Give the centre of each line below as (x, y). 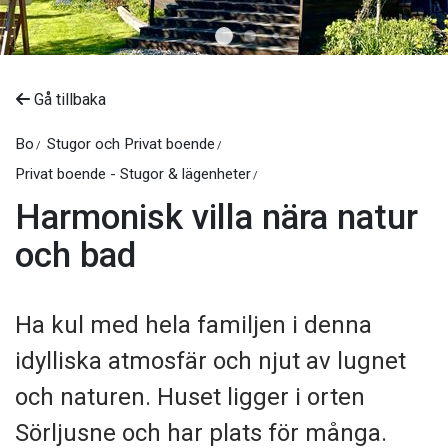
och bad (75, 256)
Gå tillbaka (68, 100)
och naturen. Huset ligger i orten (190, 397)
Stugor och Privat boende (131, 144)
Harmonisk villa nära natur (216, 218)
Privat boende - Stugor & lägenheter (133, 174)
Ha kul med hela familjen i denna (193, 325)
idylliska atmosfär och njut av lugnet (210, 361)
